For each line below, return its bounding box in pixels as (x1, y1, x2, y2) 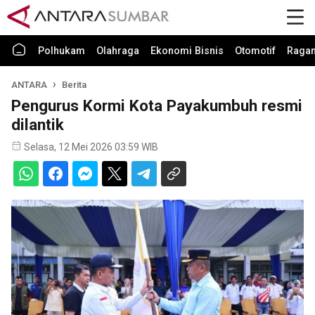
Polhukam (38, 45, 85, 57)
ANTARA (11, 79, 47, 90)
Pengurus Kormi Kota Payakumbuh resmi (11, 96, 302, 115)
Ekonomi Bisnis (150, 45, 224, 57)
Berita (62, 79, 87, 90)
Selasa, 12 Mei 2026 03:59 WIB (24, 141, 158, 153)
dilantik (11, 115, 64, 134)
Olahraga (96, 45, 139, 57)
